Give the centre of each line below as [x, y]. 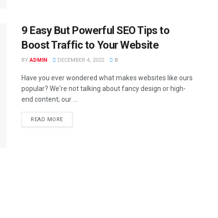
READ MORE [47, 119]
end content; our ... [49, 99]
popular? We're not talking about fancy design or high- [104, 88]
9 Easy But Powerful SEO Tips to [96, 30]
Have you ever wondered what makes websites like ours [107, 78]
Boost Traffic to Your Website [90, 45]
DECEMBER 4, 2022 [80, 60]
